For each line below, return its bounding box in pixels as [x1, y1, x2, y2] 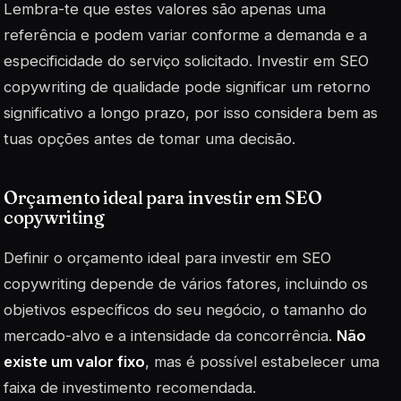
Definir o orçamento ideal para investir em [4, 248, 302, 267]
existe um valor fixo [4, 352, 145, 371]
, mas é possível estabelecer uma [145, 352, 380, 371]
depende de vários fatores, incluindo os [86, 274, 368, 293]
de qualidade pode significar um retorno [86, 77, 371, 96]
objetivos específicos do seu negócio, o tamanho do [4, 300, 367, 319]
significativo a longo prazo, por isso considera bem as [4, 103, 378, 122]
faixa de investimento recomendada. [4, 378, 256, 397]
